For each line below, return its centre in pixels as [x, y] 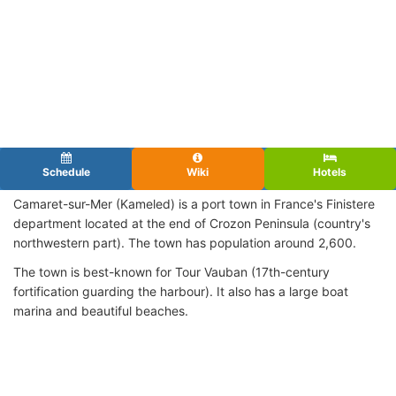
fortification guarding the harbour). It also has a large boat [181, 291]
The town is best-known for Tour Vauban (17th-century [171, 271]
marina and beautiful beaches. [101, 310]
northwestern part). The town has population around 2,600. [185, 242]
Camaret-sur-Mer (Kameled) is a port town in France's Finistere [194, 203]
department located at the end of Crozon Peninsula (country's [192, 223]
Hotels [330, 171]
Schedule [66, 171]
